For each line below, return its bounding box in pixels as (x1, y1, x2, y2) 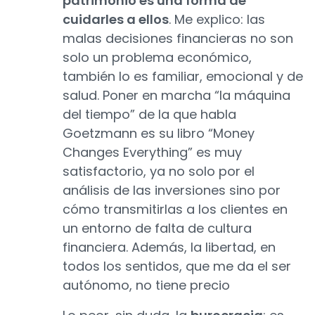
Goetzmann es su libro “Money (63, 124, 255, 143)
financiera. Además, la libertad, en (63, 238, 276, 257)
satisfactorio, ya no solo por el (63, 162, 255, 181)
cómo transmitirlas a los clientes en (63, 200, 288, 219)
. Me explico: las (169, 11, 265, 29)
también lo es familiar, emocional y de (63, 67, 303, 86)
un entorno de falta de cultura (63, 219, 252, 238)
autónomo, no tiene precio (63, 276, 230, 295)
